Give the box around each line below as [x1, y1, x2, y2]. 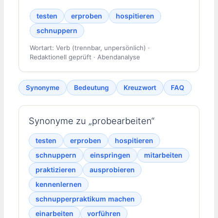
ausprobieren [90, 165, 135, 174]
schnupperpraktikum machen [36, 195, 135, 203]
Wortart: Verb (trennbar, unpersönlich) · [29, 43, 150, 52]
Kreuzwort [124, 83, 156, 91]
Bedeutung [74, 83, 109, 91]
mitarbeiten [144, 151, 182, 160]
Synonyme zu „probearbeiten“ [29, 115, 155, 127]
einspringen [90, 151, 130, 160]
